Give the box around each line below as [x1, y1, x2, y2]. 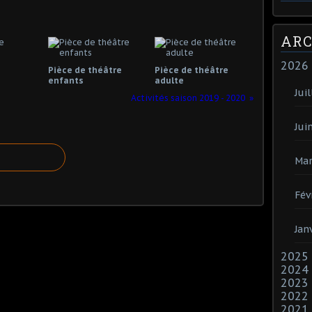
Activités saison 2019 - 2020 [131, 93, 245, 103]
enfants [48, 75, 84, 86]
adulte [154, 75, 184, 86]
